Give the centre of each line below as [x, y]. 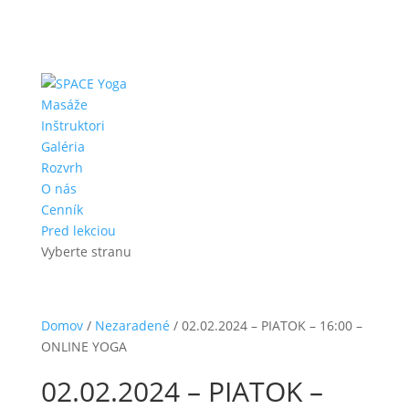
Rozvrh [62, 168]
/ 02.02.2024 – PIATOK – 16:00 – [266, 325]
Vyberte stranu [86, 252]
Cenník [62, 210]
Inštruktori [73, 126]
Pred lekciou [78, 231]
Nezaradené [132, 325]
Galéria [63, 147]
